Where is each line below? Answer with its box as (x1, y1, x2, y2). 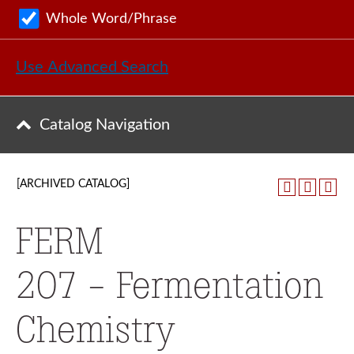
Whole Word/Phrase (46, 11, 177, 26)
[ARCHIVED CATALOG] (17, 179, 130, 190)
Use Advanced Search (16, 58, 168, 75)
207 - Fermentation (16, 263, 323, 307)
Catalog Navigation (40, 117, 170, 133)
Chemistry (16, 307, 175, 351)
